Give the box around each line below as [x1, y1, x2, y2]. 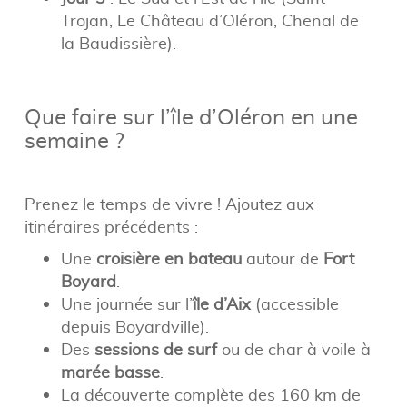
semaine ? [24, 126, 124, 154]
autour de [241, 248, 323, 270]
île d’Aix [192, 293, 251, 315]
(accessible [250, 293, 339, 315]
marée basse [60, 362, 160, 383]
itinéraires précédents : [24, 216, 198, 238]
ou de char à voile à [216, 339, 371, 361]
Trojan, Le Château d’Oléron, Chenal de [60, 10, 359, 32]
